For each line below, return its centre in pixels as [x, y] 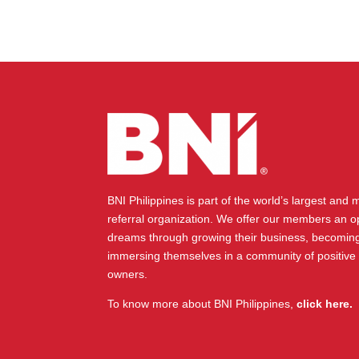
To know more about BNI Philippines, [202, 303]
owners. [128, 274]
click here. [325, 303]
